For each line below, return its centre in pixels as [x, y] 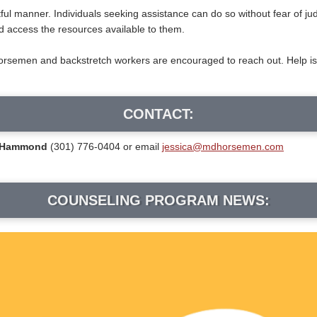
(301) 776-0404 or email [106, 146]
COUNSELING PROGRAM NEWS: [158, 200]
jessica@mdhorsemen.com [223, 146]
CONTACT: [158, 114]
